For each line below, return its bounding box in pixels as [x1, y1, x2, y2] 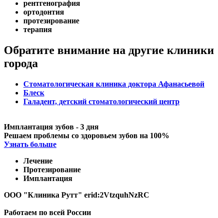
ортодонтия [23, 7, 64, 16]
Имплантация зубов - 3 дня [4, 122, 99, 131]
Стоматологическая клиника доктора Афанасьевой [23, 79, 204, 88]
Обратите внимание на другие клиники [4, 43, 214, 56]
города [4, 56, 38, 70]
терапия [23, 25, 52, 34]
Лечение [23, 156, 53, 165]
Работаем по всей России [4, 208, 91, 217]
